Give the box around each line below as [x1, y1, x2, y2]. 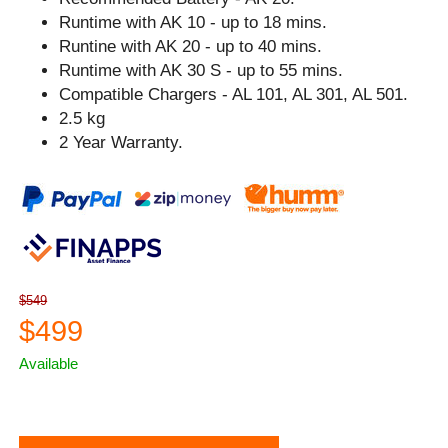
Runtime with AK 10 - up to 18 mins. [59, 12, 328, 32]
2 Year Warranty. [59, 132, 184, 152]
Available [19, 354, 79, 372]
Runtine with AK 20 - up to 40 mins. [59, 36, 323, 56]
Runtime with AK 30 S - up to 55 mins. [59, 60, 344, 80]
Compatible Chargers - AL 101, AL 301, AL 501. [59, 84, 409, 104]
